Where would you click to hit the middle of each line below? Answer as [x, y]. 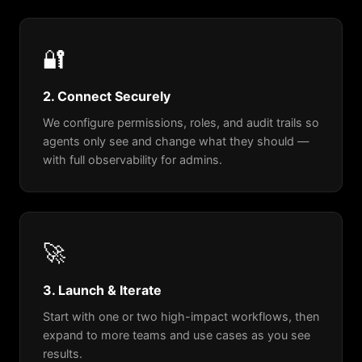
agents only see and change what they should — [176, 141]
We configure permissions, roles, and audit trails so [181, 123]
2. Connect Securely [107, 97]
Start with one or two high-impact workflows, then [181, 317]
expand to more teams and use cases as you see [177, 335]
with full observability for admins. [133, 160]
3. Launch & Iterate [102, 290]
